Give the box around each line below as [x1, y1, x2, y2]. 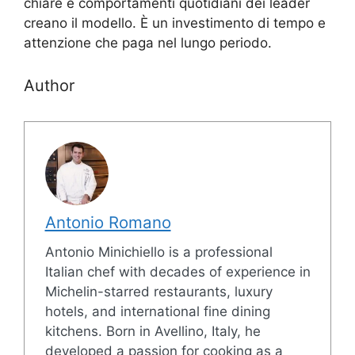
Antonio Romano [44, 212, 171, 233]
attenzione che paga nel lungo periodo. [24, 35, 272, 52]
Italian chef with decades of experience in [44, 264, 311, 281]
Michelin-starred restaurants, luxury [44, 284, 273, 300]
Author [24, 75, 74, 95]
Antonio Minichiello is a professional [44, 244, 273, 261]
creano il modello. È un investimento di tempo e [24, 15, 326, 32]
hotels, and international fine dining [44, 303, 270, 320]
